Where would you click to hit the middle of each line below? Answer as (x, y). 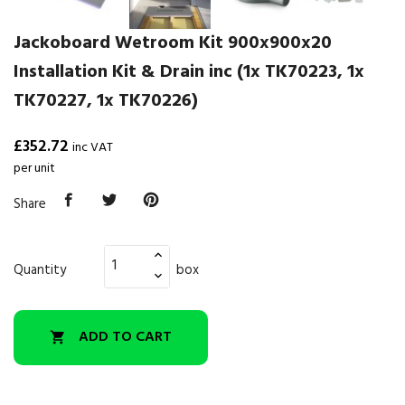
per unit (34, 169)
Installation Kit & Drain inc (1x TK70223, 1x (189, 72)
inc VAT (93, 148)
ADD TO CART (125, 338)
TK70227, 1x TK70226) (106, 101)
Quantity (40, 270)
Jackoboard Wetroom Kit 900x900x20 (173, 43)
